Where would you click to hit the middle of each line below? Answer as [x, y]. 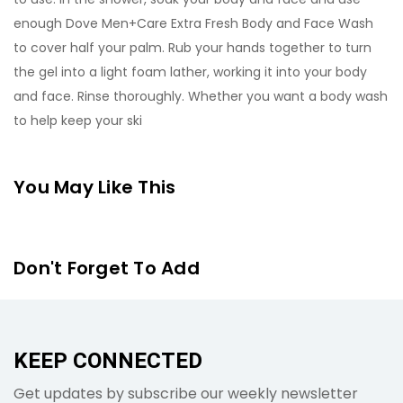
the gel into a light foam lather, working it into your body [190, 72]
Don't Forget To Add [107, 268]
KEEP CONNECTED [108, 361]
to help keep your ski [78, 121]
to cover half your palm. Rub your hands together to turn [193, 48]
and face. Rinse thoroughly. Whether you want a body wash [201, 96]
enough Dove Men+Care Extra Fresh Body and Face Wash [193, 23]
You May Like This [95, 187]
